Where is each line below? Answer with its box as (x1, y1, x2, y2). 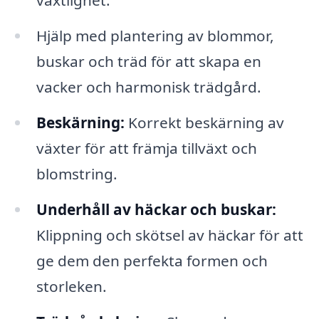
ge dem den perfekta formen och (36, 250, 268, 271)
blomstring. (36, 163, 117, 184)
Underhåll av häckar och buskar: (36, 199, 276, 219)
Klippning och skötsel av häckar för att (36, 224, 303, 245)
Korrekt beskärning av (124, 112, 284, 132)
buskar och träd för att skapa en (36, 51, 261, 72)
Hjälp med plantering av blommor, (36, 26, 274, 46)
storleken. (36, 276, 107, 296)
